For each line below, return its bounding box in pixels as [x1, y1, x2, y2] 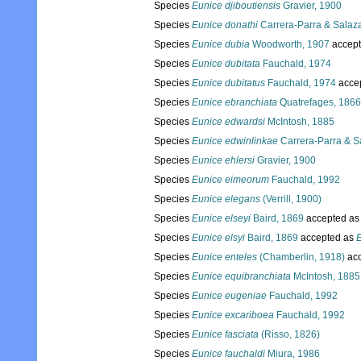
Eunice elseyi [192, 213, 251, 225]
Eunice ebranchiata [192, 97, 277, 109]
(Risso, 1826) [259, 329, 320, 341]
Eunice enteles [192, 251, 257, 263]
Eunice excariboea [192, 309, 274, 322]
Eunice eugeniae [192, 290, 267, 302]
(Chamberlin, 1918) [257, 251, 345, 263]
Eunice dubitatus [192, 77, 265, 89]
